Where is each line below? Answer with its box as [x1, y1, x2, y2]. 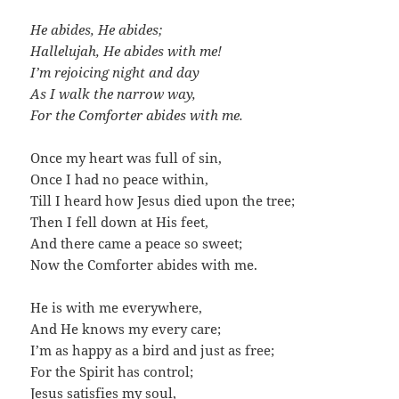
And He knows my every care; [30, 320, 222, 338]
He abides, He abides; [30, 20, 163, 39]
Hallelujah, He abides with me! [30, 42, 223, 61]
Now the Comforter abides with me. [30, 256, 258, 274]
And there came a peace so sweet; [30, 234, 243, 253]
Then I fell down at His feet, [30, 213, 209, 232]
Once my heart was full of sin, [30, 149, 223, 167]
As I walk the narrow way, [30, 85, 197, 103]
